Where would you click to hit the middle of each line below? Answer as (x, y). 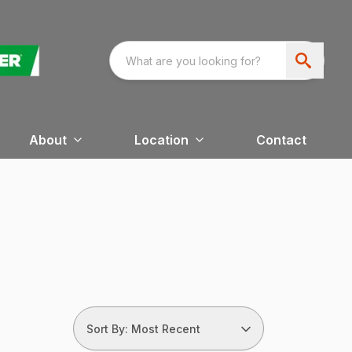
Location (161, 140)
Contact (281, 140)
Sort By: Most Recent (143, 328)
